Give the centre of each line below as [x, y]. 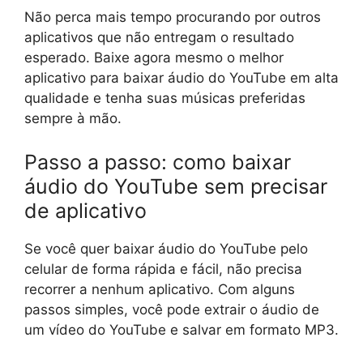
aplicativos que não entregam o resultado [159, 38]
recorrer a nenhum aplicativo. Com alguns [160, 289]
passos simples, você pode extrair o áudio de [172, 309]
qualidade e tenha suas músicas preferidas [165, 98]
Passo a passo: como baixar [158, 162]
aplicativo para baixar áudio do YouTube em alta [181, 78]
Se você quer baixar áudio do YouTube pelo [166, 248]
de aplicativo [85, 210]
